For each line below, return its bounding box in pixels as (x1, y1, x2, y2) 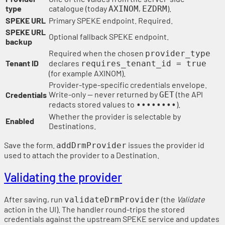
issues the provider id (127, 140, 204, 150)
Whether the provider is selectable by (49, 111, 181, 122)
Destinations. (49, 121, 96, 131)
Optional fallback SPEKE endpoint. (49, 32, 169, 42)
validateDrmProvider (64, 195, 160, 205)
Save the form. (4, 140, 56, 150)
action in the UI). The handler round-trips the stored (4, 204, 185, 214)
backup (6, 37, 32, 47)
